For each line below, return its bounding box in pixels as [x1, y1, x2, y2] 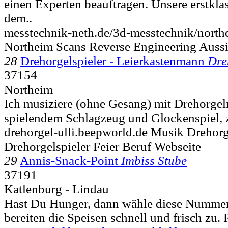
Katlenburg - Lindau [4, 182, 109, 196]
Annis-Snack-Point [20, 153, 118, 167]
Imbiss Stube [121, 153, 187, 167]
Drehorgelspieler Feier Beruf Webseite [4, 139, 201, 153]
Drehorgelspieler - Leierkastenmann [20, 53, 205, 68]
